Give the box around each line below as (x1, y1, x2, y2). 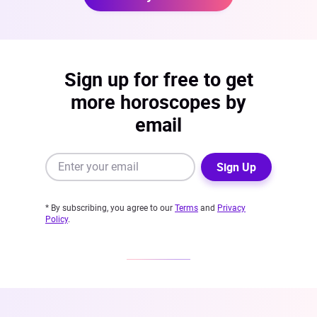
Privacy (217, 202, 246, 213)
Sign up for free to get (64, 65, 253, 92)
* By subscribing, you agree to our (45, 202, 175, 213)
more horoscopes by (71, 88, 246, 115)
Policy (45, 214, 68, 224)
